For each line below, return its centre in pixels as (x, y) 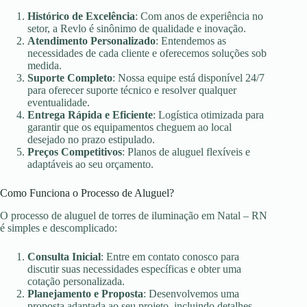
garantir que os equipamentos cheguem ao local (130, 127)
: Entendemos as (191, 41)
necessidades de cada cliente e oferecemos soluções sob (147, 53)
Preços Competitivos (75, 152)
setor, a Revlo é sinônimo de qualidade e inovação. (137, 29)
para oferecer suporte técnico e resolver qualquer (132, 90)
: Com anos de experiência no (199, 16)
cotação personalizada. (76, 281)
